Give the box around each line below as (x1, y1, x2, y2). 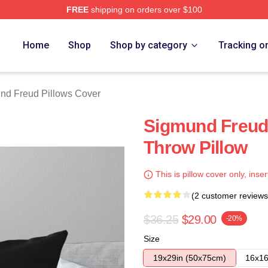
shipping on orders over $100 (88, 5, 202, 14)
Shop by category (110, 39, 188, 51)
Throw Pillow (144, 138, 247, 157)
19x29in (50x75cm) (153, 253, 226, 263)
